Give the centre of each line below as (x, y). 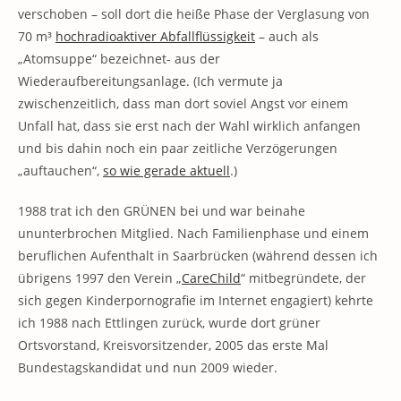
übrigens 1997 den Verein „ (100, 278)
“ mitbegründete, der (303, 278)
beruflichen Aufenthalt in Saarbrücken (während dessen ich (198, 256)
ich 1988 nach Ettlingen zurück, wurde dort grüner (169, 323)
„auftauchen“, (60, 171)
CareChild (211, 278)
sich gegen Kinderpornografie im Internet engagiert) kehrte (196, 300)
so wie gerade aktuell (166, 171)
